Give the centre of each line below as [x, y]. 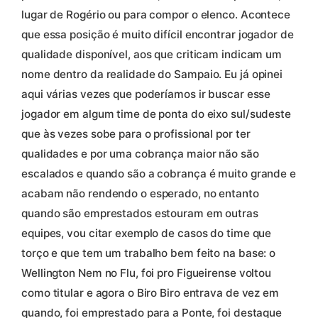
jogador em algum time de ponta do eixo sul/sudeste [156, 114]
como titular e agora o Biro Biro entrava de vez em [150, 293]
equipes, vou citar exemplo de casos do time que [147, 234]
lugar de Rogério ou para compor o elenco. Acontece [156, 15]
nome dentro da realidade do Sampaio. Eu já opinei [152, 75]
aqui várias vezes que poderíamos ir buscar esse [146, 94]
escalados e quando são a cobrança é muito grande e [159, 174]
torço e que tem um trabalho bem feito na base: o [149, 253]
